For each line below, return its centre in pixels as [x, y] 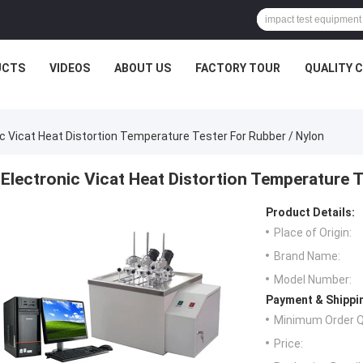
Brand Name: [307, 256]
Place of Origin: [313, 233]
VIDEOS [70, 68]
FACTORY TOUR [238, 68]
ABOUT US [143, 68]
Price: [288, 344]
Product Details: [310, 213]
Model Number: [313, 280]
